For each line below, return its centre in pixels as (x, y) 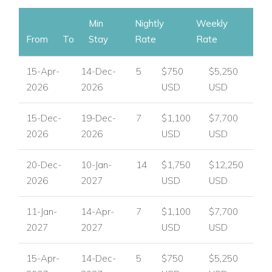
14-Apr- (97, 211)
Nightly (149, 23)
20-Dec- (44, 165)
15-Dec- (44, 118)
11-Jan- (42, 211)
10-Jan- (96, 165)
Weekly (212, 23)
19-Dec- (98, 118)
